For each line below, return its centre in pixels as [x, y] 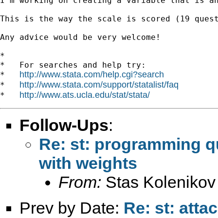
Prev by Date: [72, 208]
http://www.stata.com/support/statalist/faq [99, 84]
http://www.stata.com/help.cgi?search [92, 74]
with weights [88, 163]
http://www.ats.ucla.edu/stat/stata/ [85, 95]
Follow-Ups [64, 125]
